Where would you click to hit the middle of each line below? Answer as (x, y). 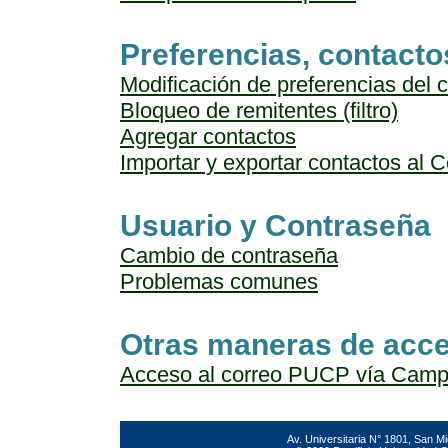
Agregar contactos (208, 136)
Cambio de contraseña (229, 255)
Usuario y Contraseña (275, 225)
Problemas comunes (219, 281)
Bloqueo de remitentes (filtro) (259, 110)
